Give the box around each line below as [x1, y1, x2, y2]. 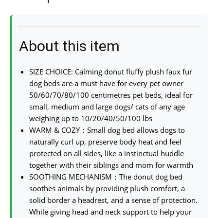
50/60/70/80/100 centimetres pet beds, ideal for [29, 90, 193, 100]
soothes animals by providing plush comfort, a [29, 183, 185, 193]
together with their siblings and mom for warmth [29, 160, 193, 170]
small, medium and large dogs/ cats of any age [29, 101, 185, 111]
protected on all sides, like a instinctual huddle [29, 148, 184, 158]
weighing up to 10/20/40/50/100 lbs [29, 113, 152, 123]
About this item [19, 37, 120, 54]
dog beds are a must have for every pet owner [29, 78, 183, 88]
